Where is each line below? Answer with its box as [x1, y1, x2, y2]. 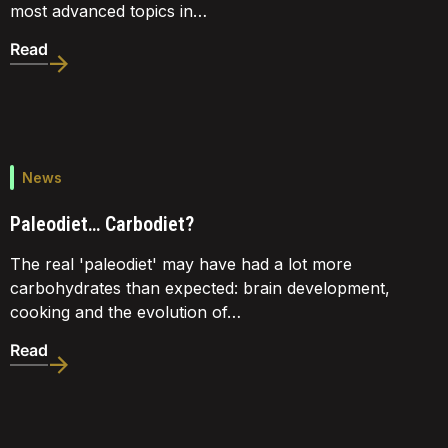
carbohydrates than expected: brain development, [10, 277, 390, 298]
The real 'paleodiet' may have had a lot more [10, 253, 352, 274]
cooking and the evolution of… [10, 301, 241, 322]
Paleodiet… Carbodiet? [10, 211, 194, 236]
